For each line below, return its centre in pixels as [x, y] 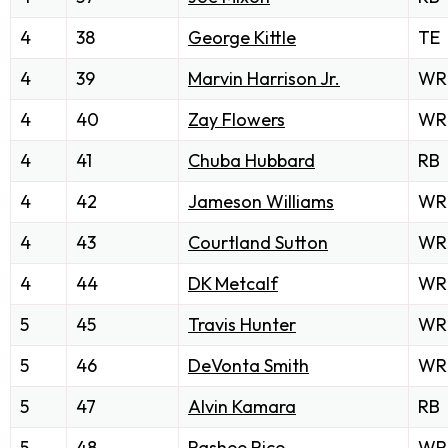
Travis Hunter [242, 325]
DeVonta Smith [248, 366]
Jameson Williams [261, 202]
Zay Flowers [236, 120]
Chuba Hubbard [251, 161]
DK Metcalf [233, 284]
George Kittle [242, 38]
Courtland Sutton [258, 243]
